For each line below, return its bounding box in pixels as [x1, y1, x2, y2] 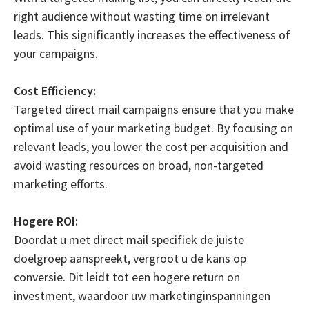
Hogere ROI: [14, 212, 78, 229]
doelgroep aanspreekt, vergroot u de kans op [14, 250, 246, 266]
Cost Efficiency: [14, 82, 96, 99]
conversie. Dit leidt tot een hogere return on [14, 268, 240, 285]
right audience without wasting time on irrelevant [14, 8, 270, 24]
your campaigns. [14, 45, 98, 61]
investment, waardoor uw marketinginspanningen [14, 287, 270, 303]
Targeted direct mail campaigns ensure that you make [14, 101, 294, 117]
